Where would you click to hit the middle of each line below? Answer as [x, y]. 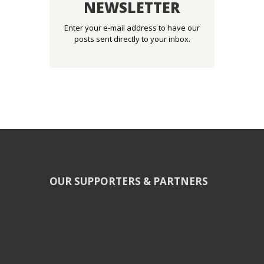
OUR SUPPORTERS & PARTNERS [129, 181]
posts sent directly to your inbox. [132, 39]
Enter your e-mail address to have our [132, 27]
